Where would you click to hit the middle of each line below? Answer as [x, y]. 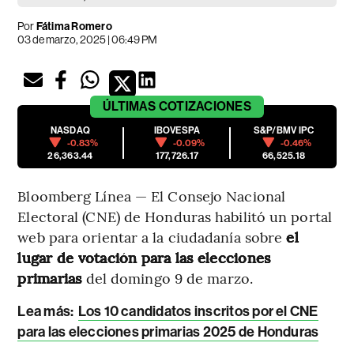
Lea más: [46, 311]
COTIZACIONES [205, 106]
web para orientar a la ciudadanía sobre [152, 236]
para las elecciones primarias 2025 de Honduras [168, 331]
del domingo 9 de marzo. [167, 277]
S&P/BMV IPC [284, 130]
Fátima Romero [74, 26]
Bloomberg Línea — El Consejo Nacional [152, 195]
